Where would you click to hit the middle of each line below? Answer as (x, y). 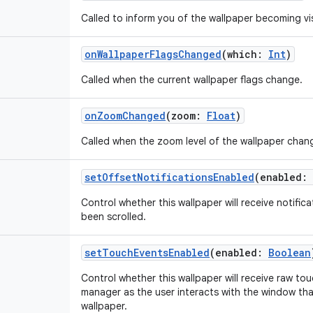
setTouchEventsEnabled (147, 253)
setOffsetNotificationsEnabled (169, 177)
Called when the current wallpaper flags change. (192, 80)
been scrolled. (114, 217)
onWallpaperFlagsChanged (153, 54)
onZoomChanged (125, 116)
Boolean (290, 253)
